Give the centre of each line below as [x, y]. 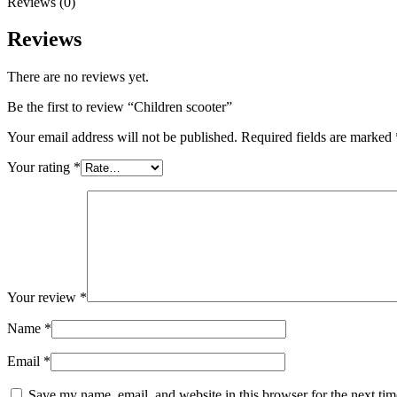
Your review [43, 298]
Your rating [40, 167]
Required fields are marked [318, 137]
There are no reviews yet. [78, 77]
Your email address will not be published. [122, 137]
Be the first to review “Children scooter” [120, 107]
